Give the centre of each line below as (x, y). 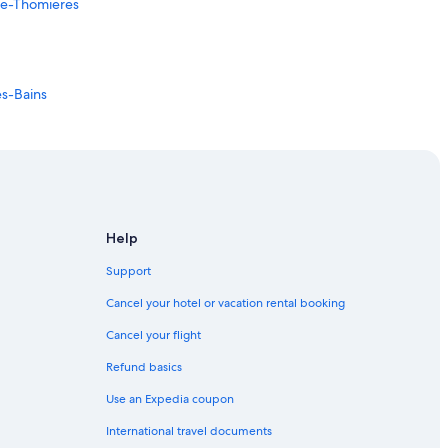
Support (128, 271)
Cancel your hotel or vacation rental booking (225, 303)
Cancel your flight (153, 335)
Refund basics (144, 367)
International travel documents (189, 431)
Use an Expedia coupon (170, 399)
